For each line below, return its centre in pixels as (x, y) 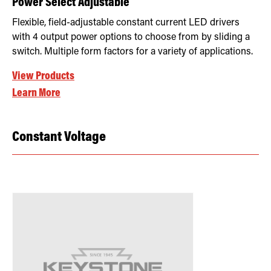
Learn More (36, 93)
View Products (43, 76)
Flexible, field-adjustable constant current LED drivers (126, 23)
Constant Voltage (59, 137)
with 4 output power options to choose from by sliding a (131, 37)
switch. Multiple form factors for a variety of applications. (132, 52)
